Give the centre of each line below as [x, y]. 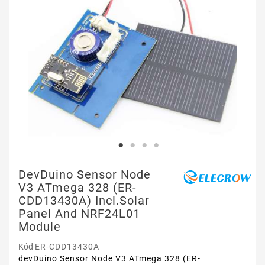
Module [40, 226]
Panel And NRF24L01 [79, 213]
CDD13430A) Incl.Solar [84, 200]
